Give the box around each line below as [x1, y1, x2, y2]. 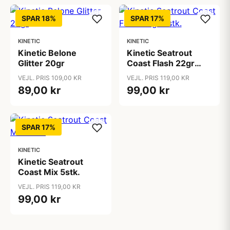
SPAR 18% [22, 14, 56, 23]
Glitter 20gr [18, 58, 65, 68]
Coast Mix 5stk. [18, 167, 80, 177]
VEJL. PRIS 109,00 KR [18, 74, 82, 82]
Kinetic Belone [18, 48, 76, 58]
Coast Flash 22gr [126, 58, 195, 68]
